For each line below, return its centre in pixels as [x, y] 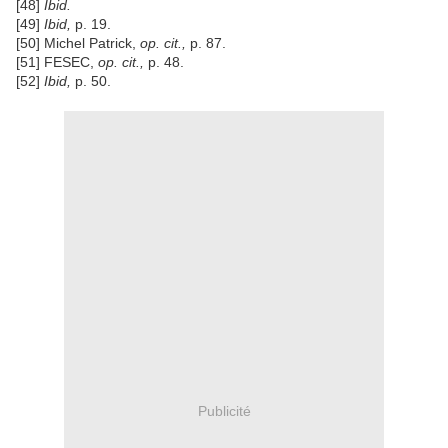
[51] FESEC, [57, 62]
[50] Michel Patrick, [78, 43]
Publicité [224, 410]
